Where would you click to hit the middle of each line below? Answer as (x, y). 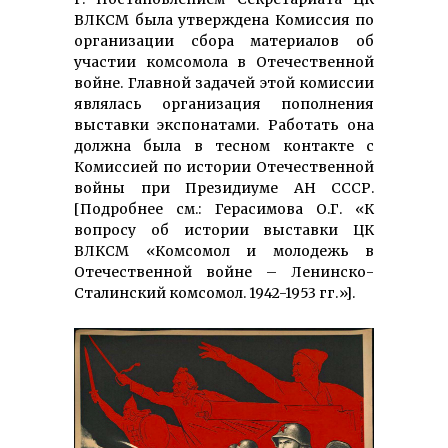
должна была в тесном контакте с (224, 146)
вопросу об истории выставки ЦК (224, 230)
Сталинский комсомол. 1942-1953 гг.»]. (214, 293)
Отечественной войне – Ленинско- (224, 272)
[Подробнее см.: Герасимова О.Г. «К (224, 209)
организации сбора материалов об (224, 41)
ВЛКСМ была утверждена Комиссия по (224, 20)
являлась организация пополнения (224, 104)
